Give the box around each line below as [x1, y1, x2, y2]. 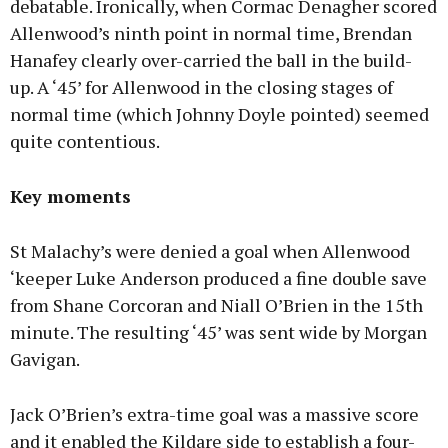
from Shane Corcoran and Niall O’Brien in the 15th [10, 293, 423, 318]
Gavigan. [10, 347, 80, 372]
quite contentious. [10, 129, 160, 154]
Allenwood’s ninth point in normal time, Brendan [10, 21, 412, 46]
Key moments [10, 184, 131, 209]
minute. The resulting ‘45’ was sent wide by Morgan [10, 320, 427, 345]
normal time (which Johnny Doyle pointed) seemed [10, 102, 429, 127]
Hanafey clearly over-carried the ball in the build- [10, 48, 412, 73]
